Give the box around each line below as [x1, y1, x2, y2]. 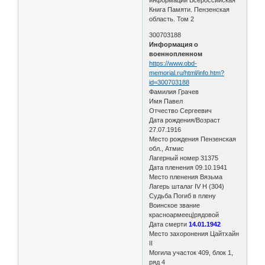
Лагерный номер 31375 [149, 154, 219, 161]
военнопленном [149, 50, 203, 57]
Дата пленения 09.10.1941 [149, 163, 228, 171]
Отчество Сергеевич [149, 106, 212, 114]
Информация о [149, 40, 199, 48]
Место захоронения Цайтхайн [149, 230, 240, 237]
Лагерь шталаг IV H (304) [149, 182, 225, 190]
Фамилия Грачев [149, 88, 199, 95]
